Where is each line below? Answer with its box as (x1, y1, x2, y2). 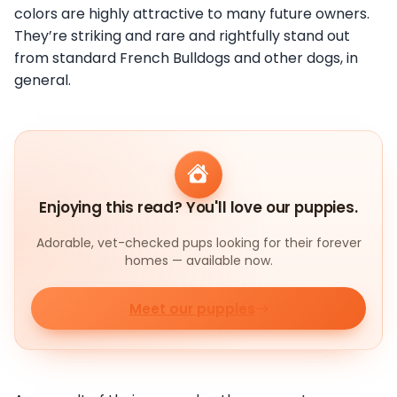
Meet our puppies (128, 299, 255, 318)
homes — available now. (124, 252, 273, 270)
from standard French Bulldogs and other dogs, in (14, 47, 358, 68)
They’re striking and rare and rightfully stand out (14, 25, 350, 46)
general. (14, 69, 71, 90)
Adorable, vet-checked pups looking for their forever (35, 234, 362, 253)
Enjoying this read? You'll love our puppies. (39, 197, 358, 219)
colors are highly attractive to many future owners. (14, 3, 370, 24)
